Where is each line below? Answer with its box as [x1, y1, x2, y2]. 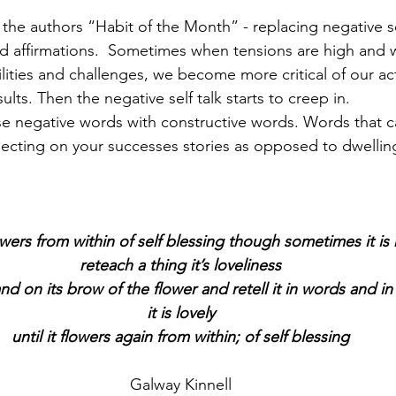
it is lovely [146, 302, 215, 323]
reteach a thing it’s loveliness [80, 255, 281, 275]
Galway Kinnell [129, 374, 232, 394]
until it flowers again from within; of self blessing [11, 326, 349, 346]
